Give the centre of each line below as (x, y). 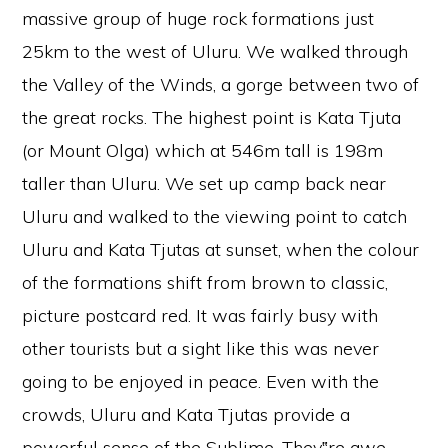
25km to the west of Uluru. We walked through (215, 52)
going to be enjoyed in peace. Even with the (201, 382)
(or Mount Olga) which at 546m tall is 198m (203, 151)
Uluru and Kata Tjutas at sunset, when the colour (221, 250)
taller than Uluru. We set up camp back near (204, 184)
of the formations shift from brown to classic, (205, 283)
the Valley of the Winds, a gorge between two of (221, 85)
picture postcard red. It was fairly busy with (200, 316)
